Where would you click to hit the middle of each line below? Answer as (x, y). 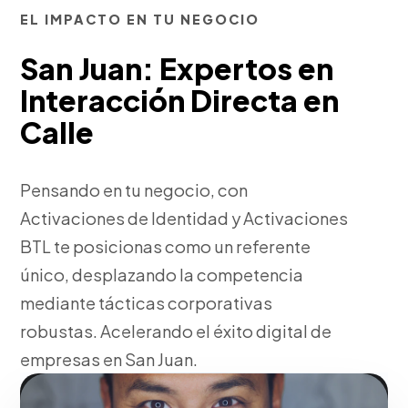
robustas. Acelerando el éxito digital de (176, 331)
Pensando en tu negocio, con (134, 190)
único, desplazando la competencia (162, 275)
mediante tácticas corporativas (147, 303)
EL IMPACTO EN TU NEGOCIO (140, 19)
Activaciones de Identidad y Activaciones (184, 218)
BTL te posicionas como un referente (166, 246)
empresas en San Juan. (109, 359)
